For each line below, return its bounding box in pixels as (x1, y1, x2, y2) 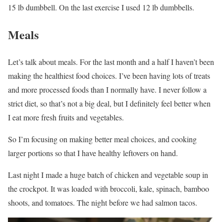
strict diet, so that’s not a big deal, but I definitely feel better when (8, 98, 211, 109)
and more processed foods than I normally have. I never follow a (8, 84, 207, 95)
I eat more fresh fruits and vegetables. (8, 112, 124, 123)
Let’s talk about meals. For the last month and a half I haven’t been (8, 56, 214, 67)
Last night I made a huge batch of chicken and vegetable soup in (8, 169, 208, 180)
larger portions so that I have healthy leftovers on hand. (8, 148, 178, 159)
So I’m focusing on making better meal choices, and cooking (8, 134, 197, 145)
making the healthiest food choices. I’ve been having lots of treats (8, 70, 210, 81)
